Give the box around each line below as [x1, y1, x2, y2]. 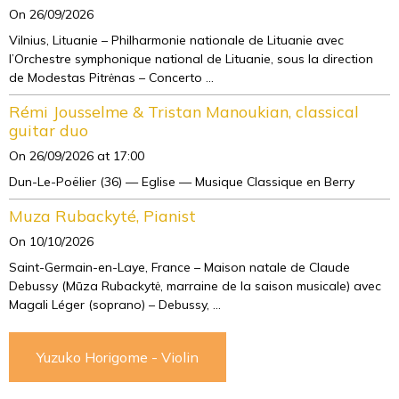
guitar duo [9, 120, 88, 140]
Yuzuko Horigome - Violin [37, 348, 199, 366]
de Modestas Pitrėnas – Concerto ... [9, 69, 214, 85]
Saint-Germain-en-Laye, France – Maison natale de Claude [9, 259, 350, 275]
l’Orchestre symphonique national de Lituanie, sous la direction [9, 51, 373, 67]
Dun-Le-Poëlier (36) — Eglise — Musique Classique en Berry [9, 174, 354, 190]
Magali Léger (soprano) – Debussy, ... [9, 297, 221, 313]
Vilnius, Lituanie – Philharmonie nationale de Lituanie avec [9, 32, 344, 48]
